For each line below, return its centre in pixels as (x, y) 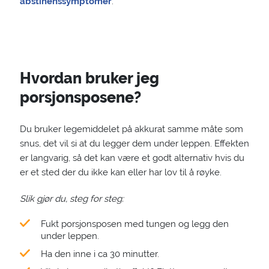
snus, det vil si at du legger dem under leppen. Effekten (134, 144)
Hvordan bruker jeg (89, 78)
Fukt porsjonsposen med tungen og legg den (134, 224)
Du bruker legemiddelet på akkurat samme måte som (131, 129)
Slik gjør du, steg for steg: (71, 199)
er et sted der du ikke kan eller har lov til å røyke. (120, 172)
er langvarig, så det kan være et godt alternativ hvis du (132, 158)
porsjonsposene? (80, 97)
